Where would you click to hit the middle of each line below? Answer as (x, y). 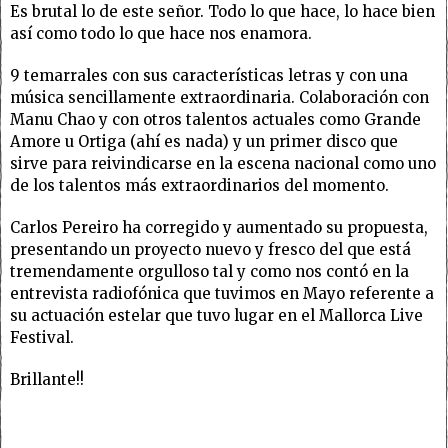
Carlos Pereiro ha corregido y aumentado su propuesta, (219, 227)
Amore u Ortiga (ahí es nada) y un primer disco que (204, 141)
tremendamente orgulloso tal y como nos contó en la (209, 271)
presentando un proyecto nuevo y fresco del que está (210, 249)
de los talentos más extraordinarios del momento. (199, 185)
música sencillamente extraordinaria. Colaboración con (219, 97)
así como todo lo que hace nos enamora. (161, 33)
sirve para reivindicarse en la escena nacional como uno (223, 163)
